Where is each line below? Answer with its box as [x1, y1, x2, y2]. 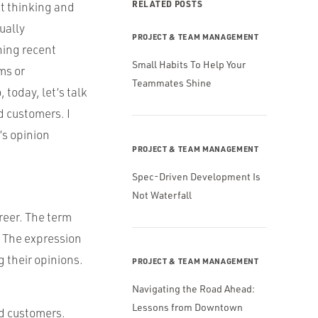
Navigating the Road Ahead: [132, 283, 255, 295]
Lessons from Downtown [132, 301, 243, 313]
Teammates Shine [132, 77, 212, 89]
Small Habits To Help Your [132, 58, 246, 70]
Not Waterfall [132, 189, 192, 201]
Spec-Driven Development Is [132, 170, 261, 182]
